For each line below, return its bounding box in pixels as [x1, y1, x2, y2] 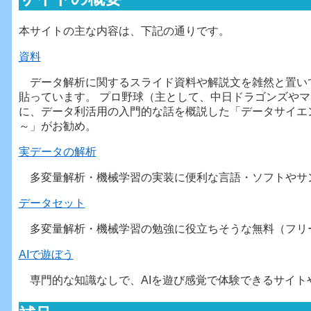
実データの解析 [18, 146, 96, 158]
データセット [18, 197, 85, 210]
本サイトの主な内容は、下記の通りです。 [18, 25, 230, 37]
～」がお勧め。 [18, 120, 96, 133]
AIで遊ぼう [18, 249, 74, 261]
